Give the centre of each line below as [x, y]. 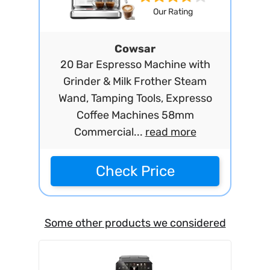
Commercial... [109, 132]
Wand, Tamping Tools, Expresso [135, 98]
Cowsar [135, 49]
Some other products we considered [135, 223]
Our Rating [173, 12]
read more [171, 132]
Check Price [135, 171]
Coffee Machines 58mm [135, 115]
